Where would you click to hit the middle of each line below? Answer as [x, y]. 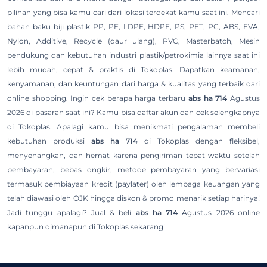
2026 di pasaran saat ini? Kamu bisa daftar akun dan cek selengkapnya [133, 113]
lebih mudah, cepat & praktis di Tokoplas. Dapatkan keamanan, [133, 70]
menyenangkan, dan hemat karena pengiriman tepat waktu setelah [133, 156]
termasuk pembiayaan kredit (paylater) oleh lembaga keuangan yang [133, 184]
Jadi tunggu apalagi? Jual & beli [72, 213]
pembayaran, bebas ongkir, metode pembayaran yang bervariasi [133, 170]
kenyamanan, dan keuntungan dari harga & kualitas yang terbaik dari [133, 84]
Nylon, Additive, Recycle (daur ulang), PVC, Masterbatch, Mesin [133, 41]
